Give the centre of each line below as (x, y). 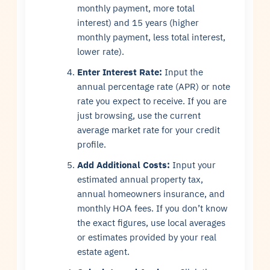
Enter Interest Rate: (120, 72)
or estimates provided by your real (147, 237)
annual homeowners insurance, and (151, 193)
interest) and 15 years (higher (138, 22)
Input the (183, 72)
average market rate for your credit (149, 130)
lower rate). (101, 51)
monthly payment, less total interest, (152, 37)
